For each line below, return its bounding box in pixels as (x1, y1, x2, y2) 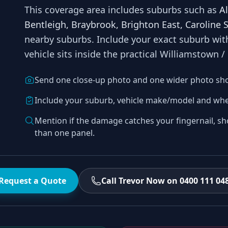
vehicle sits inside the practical (24, 48, 160, 60)
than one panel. (35, 127, 95, 138)
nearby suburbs (24, 33, 92, 45)
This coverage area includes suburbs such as (24, 4, 219, 16)
